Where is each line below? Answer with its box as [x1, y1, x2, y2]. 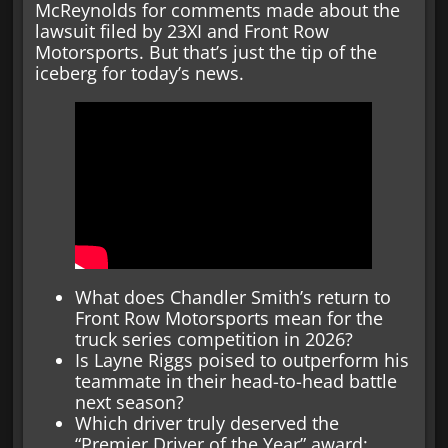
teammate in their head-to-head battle [75, 368, 398, 393]
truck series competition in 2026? [75, 326, 354, 351]
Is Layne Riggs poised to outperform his [75, 347, 410, 372]
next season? [75, 389, 185, 414]
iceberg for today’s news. [35, 60, 245, 85]
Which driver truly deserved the [75, 410, 340, 435]
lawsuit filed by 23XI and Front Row [35, 18, 330, 43]
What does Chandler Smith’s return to [75, 284, 392, 309]
